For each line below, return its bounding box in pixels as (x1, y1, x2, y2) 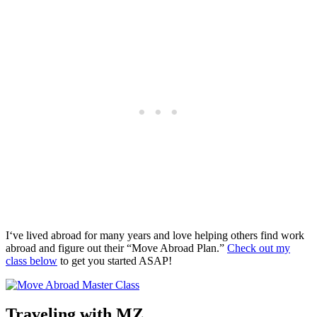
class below (6, 254, 57, 267)
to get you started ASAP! (57, 254, 172, 267)
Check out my (227, 241, 290, 254)
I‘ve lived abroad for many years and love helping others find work (6, 229, 304, 241)
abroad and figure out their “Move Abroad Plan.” (6, 241, 227, 254)
